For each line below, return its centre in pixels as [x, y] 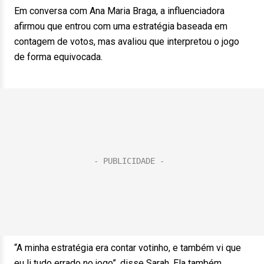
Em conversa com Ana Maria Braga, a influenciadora [119, 11]
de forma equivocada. [58, 57]
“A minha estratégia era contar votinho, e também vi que [128, 248]
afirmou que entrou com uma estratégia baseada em [121, 26]
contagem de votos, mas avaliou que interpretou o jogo [127, 42]
